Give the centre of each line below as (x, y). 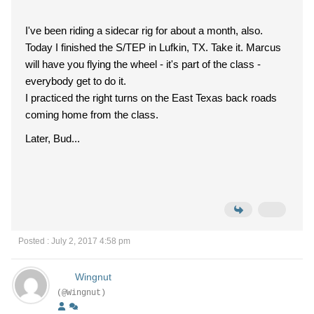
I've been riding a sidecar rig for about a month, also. (144, 30)
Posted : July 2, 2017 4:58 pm (74, 241)
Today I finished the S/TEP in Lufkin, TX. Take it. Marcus (118, 47)
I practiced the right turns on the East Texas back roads (151, 98)
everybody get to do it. (76, 81)
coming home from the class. (92, 115)
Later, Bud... (53, 138)
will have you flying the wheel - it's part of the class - (143, 64)
